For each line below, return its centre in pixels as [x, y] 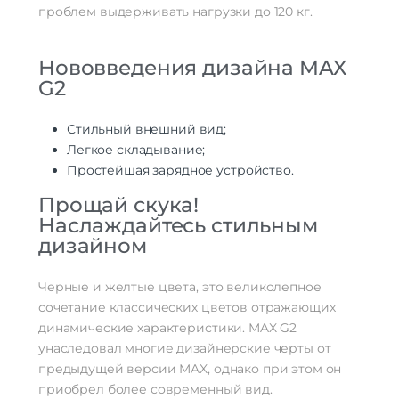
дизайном [93, 246]
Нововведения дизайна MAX [192, 68]
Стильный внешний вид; [147, 130]
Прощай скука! [119, 205]
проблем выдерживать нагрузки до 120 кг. [175, 12]
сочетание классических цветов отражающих [187, 308]
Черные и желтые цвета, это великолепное [180, 287]
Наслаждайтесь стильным [178, 226]
